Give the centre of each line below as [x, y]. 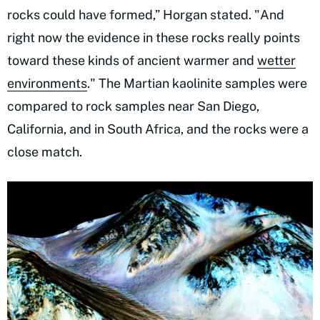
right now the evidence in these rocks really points [154, 37]
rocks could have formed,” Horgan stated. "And [146, 14]
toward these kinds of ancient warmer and [132, 60]
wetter [276, 60]
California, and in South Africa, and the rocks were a [158, 129]
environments [47, 83]
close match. [45, 151]
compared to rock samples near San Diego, [133, 106]
